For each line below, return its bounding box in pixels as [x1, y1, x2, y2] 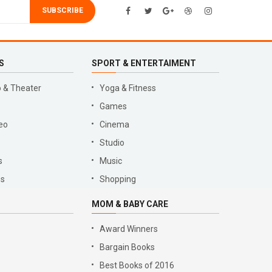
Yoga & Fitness [100, 83, 156, 93]
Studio [100, 138, 124, 148]
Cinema [100, 120, 129, 129]
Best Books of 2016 [100, 260, 174, 270]
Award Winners [100, 224, 158, 234]
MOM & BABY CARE [92, 199, 168, 209]
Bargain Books [100, 242, 155, 252]
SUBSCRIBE [42, 6, 83, 15]
